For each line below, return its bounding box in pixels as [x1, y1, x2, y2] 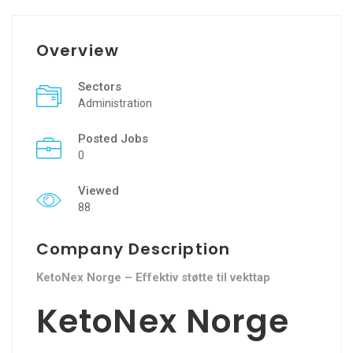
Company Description [36, 237, 230, 260]
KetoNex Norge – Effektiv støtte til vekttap [36, 269, 270, 284]
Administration [78, 96, 152, 110]
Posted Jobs [78, 131, 148, 146]
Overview [36, 39, 119, 61]
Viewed [78, 183, 119, 198]
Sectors [78, 79, 121, 94]
